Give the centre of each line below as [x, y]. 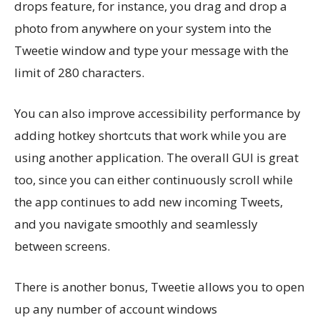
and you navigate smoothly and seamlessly [136, 224]
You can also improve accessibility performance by [157, 114]
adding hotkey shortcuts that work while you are [150, 136]
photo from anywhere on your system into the [143, 29]
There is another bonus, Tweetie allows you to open [159, 287]
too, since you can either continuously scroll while [154, 180]
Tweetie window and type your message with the [151, 51]
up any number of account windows [116, 309]
